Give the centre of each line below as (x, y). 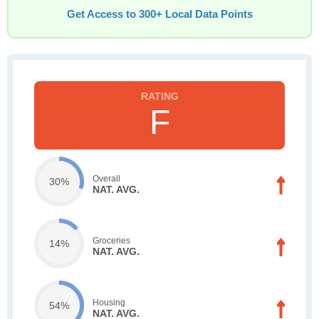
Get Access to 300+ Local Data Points (159, 14)
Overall (106, 178)
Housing (109, 302)
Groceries (111, 240)
